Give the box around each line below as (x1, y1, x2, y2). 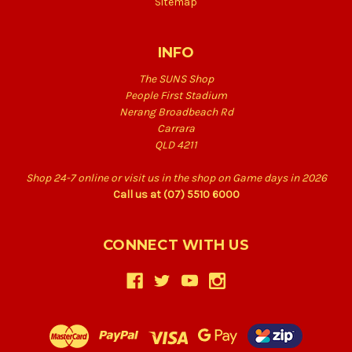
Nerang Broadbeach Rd (119, 104, 233, 119)
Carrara (157, 121, 195, 135)
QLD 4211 (155, 137, 197, 152)
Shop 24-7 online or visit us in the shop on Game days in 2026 (25, 170, 327, 185)
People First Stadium (125, 88, 227, 102)
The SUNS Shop (138, 71, 214, 86)
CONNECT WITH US (103, 236, 249, 254)
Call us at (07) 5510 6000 (112, 187, 240, 201)
